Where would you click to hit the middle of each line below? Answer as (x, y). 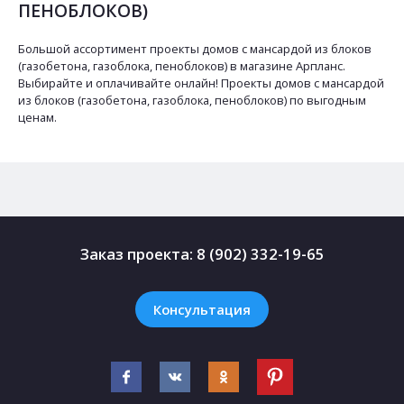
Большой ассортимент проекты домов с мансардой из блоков (195, 49)
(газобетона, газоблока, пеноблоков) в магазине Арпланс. (182, 66)
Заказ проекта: (136, 254)
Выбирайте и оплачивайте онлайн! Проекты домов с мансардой (201, 83)
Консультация (202, 309)
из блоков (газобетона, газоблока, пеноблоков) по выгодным (192, 100)
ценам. (37, 117)
